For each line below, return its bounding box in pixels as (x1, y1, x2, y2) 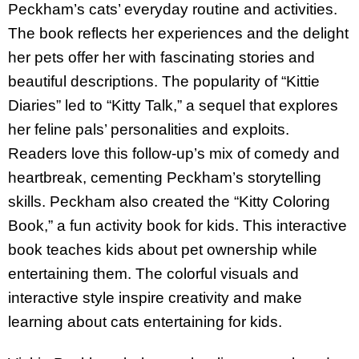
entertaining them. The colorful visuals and (8, 264, 299, 282)
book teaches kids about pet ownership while (8, 240, 317, 258)
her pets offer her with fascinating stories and (8, 48, 315, 66)
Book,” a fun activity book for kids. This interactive (8, 216, 347, 234)
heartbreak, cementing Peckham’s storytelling (8, 168, 321, 186)
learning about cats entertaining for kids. (8, 313, 286, 330)
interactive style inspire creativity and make (8, 288, 302, 306)
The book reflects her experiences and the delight (8, 24, 349, 42)
